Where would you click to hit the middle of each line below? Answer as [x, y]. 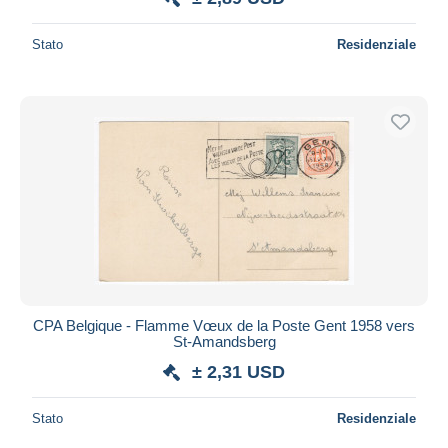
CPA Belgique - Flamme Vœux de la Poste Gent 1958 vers [224, 325]
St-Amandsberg [224, 341]
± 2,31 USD [238, 371]
